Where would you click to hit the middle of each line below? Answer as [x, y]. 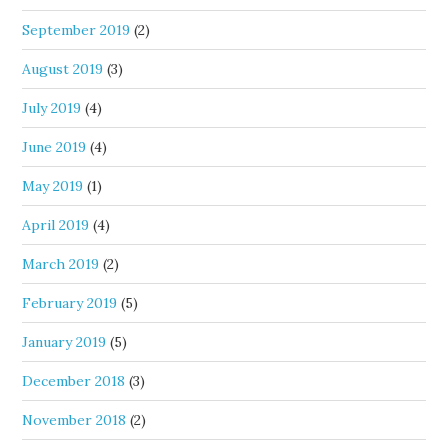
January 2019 [64, 342]
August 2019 [63, 69]
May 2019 [53, 186]
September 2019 [76, 30]
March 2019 [61, 264]
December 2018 [74, 381]
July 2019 [52, 108]
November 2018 [74, 420]
